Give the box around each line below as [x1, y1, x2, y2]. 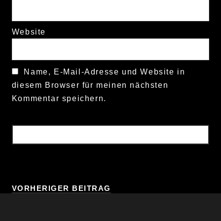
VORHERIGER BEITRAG [11, 184, 111, 192]
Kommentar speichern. [11, 94, 107, 103]
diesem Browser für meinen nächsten [11, 81, 169, 89]
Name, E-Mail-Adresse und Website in [24, 68, 185, 76]
